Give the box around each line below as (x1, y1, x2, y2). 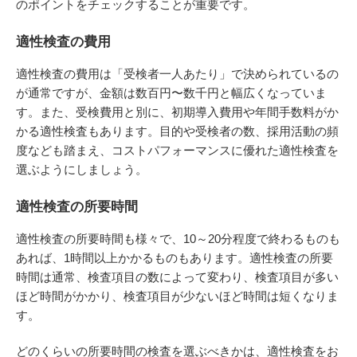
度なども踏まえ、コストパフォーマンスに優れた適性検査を (16, 143, 339, 158)
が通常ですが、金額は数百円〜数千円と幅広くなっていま (16, 86, 327, 100)
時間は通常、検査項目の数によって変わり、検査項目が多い (16, 269, 339, 284)
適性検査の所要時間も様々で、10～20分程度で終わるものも (16, 231, 340, 245)
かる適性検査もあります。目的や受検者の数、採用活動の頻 (16, 124, 339, 139)
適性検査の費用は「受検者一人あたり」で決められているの (16, 67, 339, 81)
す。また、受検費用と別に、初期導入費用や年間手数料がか (16, 105, 339, 120)
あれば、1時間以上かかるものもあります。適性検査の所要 (16, 250, 333, 265)
